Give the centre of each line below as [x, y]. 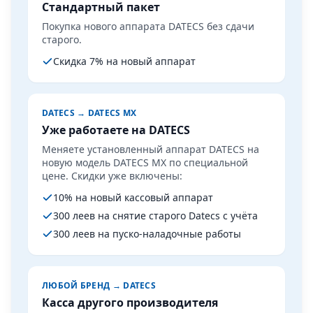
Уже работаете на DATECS [116, 130]
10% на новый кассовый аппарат [133, 197]
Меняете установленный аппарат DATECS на [151, 149]
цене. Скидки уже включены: [112, 176]
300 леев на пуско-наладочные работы [147, 234]
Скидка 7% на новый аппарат [124, 61]
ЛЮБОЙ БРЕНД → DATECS [99, 285]
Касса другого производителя [130, 303]
